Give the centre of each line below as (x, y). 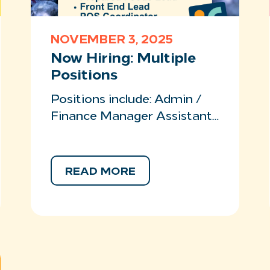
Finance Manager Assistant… (134, 117)
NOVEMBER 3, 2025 (111, 40)
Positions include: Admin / (126, 100)
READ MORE (100, 172)
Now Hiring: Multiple (123, 59)
